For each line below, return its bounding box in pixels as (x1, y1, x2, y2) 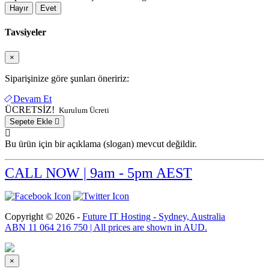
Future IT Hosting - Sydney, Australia (82, 211, 225, 222)
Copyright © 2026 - (5, 211, 82, 222)
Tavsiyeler (5, 27, 46, 38)
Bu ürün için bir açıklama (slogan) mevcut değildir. (5, 138, 197, 149)
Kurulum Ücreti (57, 105, 109, 115)
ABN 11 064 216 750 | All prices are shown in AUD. (5, 222, 207, 232)
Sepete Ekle (10, 116, 52, 126)
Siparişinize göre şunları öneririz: (5, 73, 129, 83)
